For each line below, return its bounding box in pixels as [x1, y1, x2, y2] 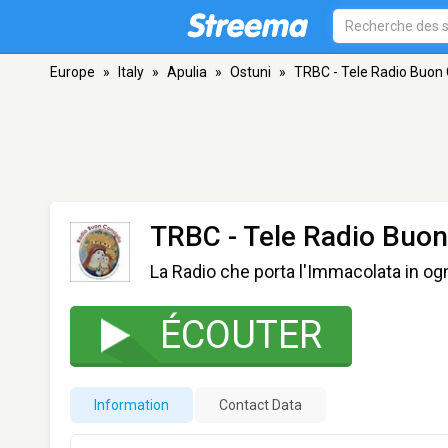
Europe [50, 64, 95, 80]
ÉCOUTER [160, 313, 322, 357]
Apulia [167, 64, 207, 80]
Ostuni [230, 64, 271, 80]
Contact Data [219, 397, 302, 413]
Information [94, 397, 169, 413]
